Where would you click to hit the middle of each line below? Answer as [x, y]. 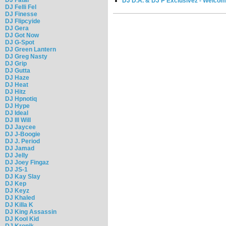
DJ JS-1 [16, 169]
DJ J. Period [22, 141]
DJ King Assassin [31, 212]
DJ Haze [17, 77]
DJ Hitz [15, 92]
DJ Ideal [17, 113]
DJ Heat [17, 84]
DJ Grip [16, 63]
